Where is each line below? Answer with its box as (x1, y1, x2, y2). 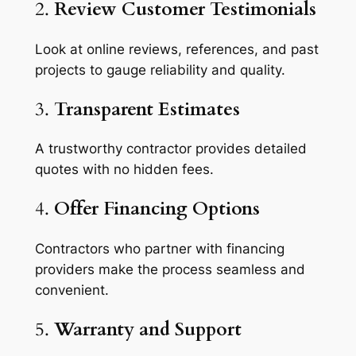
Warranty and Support (53, 316, 242, 342)
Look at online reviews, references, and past (34, 41, 319, 57)
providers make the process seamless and (34, 261, 305, 277)
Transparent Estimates (53, 96, 240, 122)
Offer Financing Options (53, 196, 260, 222)
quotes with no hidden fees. (34, 161, 214, 178)
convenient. (34, 281, 109, 298)
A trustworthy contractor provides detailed (34, 141, 307, 157)
